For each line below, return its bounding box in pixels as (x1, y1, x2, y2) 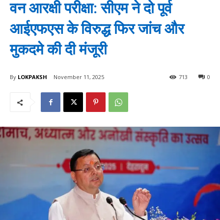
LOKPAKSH (18, 73, 47, 81)
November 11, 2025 (54, 73, 104, 81)
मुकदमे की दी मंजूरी (10, 41, 107, 58)
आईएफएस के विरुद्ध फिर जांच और (10, 20, 184, 37)
